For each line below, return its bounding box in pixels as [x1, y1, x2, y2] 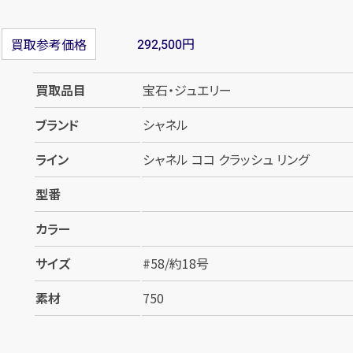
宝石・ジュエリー [143, 80, 232, 100]
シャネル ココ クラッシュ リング [143, 150, 309, 169]
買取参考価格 [11, 35, 87, 54]
